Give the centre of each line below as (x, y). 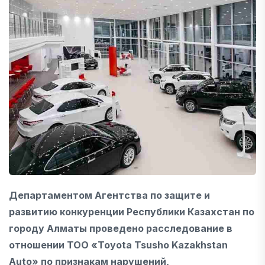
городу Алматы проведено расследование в (121, 228)
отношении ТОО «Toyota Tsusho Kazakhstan (118, 245)
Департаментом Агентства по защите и (109, 195)
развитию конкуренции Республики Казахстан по (132, 212)
